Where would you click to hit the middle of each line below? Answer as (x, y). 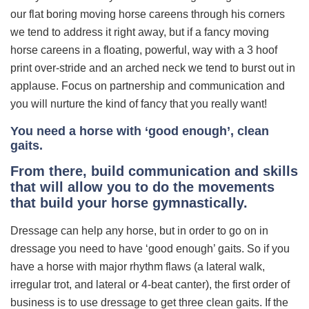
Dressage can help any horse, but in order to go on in (139, 230)
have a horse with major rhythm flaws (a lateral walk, (138, 266)
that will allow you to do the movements (142, 187)
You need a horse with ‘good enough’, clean (140, 131)
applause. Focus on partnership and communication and (148, 86)
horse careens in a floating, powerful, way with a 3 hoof (144, 50)
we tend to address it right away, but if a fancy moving (140, 32)
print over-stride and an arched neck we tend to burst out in (153, 68)
